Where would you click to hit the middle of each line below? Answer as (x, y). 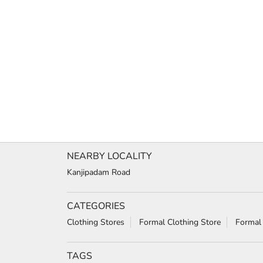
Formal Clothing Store (180, 222)
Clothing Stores (96, 222)
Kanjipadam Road (99, 172)
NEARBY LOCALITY (109, 156)
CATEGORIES (96, 206)
